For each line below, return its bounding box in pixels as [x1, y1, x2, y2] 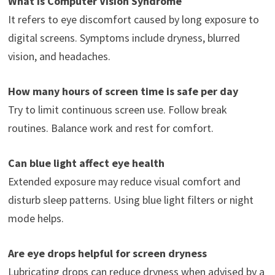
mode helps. [7, 211, 64, 225]
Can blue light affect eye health [7, 155, 165, 170]
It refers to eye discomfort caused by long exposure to [7, 12, 259, 26]
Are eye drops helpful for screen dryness [7, 246, 207, 260]
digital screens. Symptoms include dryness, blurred [7, 30, 240, 45]
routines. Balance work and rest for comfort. [7, 120, 214, 135]
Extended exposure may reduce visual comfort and [7, 174, 241, 188]
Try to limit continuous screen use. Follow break [7, 102, 227, 117]
